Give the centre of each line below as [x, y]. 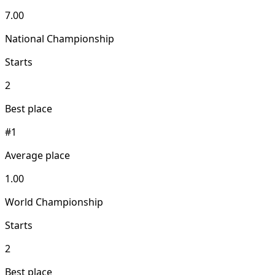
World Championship [54, 202]
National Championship [60, 39]
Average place [37, 156]
